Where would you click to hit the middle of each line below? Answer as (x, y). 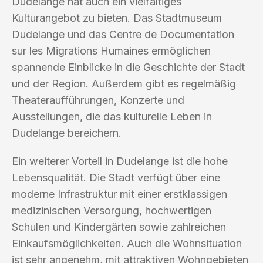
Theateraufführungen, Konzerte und (98, 100)
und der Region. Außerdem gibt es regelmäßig (124, 83)
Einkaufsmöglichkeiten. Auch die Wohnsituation (127, 243)
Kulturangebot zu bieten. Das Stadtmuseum (117, 18)
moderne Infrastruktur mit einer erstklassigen (119, 194)
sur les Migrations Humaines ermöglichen (111, 50)
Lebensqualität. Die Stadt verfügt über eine (116, 177)
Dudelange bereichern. (67, 133)
